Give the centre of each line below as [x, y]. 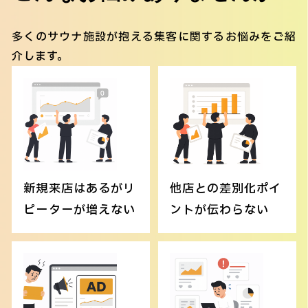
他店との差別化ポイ [225, 189]
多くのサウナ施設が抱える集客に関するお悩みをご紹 [154, 37]
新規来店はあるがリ [79, 189]
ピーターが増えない [79, 210]
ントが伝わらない [219, 210]
